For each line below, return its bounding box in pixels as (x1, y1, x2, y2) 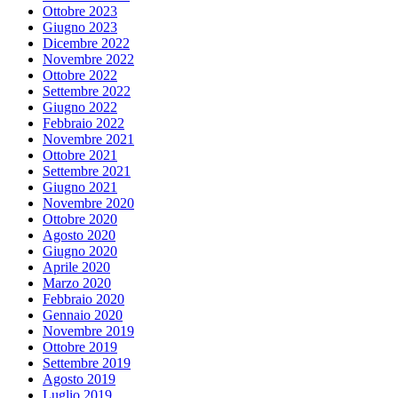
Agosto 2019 (43, 370, 115, 386)
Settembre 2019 (43, 354, 131, 370)
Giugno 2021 (43, 179, 117, 195)
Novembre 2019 (43, 322, 134, 338)
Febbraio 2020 (43, 291, 124, 306)
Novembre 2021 (43, 131, 134, 147)
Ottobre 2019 (43, 338, 117, 354)
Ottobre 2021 (43, 147, 117, 163)
